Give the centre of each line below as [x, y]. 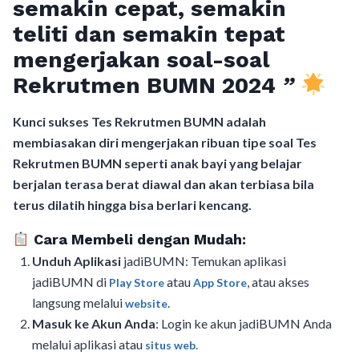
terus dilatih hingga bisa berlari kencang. [132, 205]
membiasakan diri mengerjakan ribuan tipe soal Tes [165, 143]
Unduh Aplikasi [78, 261]
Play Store [138, 283]
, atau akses [278, 282]
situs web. [171, 345]
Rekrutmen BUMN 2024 [147, 86]
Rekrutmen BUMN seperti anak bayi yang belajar [157, 163]
